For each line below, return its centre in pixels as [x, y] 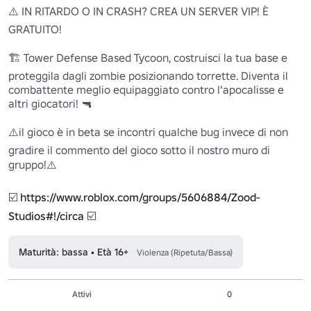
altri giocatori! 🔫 [50, 103]
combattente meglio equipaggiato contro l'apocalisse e [146, 89]
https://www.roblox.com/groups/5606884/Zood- [140, 197]
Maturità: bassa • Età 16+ [74, 252]
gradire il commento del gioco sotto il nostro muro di [139, 150]
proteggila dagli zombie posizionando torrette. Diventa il [148, 75]
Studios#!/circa [46, 216]
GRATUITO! [35, 29]
